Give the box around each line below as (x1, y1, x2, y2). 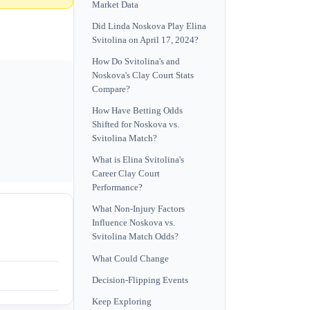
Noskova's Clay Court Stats (92, 70, 194, 80)
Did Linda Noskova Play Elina (92, 21, 206, 31)
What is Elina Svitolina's (92, 155, 184, 165)
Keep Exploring (92, 297, 152, 307)
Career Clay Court (92, 169, 160, 179)
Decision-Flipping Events (92, 275, 188, 285)
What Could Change (92, 253, 169, 264)
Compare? (92, 84, 130, 94)
